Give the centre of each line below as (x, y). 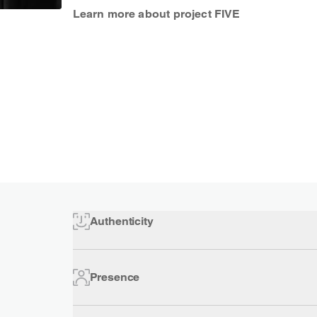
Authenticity (121, 221)
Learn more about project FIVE (156, 13)
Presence (115, 277)
